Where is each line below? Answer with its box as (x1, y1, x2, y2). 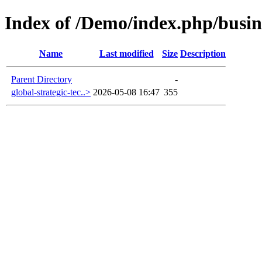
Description (180, 48, 226, 58)
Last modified (99, 48, 154, 58)
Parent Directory (11, 74, 72, 84)
